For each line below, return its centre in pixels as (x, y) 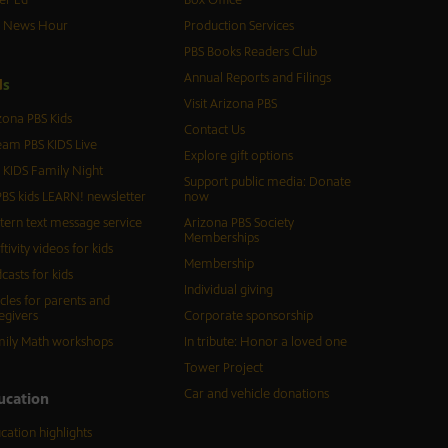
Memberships (221, 238)
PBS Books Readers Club (250, 52)
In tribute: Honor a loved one (265, 342)
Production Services (238, 26)
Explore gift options (238, 156)
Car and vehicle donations (256, 394)
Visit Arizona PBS (230, 104)
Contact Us (214, 130)
